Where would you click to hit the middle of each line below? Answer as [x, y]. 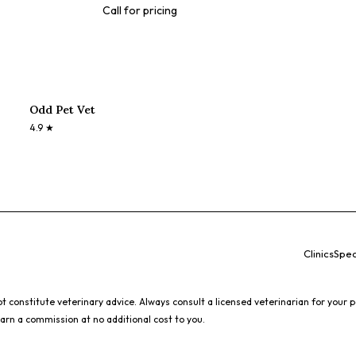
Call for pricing [140, 10]
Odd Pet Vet [63, 110]
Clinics [318, 253]
